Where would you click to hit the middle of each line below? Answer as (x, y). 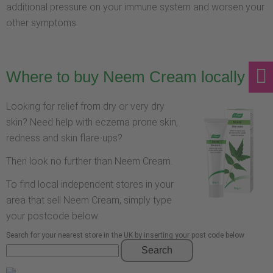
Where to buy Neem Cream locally (126, 77)
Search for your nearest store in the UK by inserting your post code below (125, 236)
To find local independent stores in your (90, 185)
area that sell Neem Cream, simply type (89, 200)
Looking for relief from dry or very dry (85, 107)
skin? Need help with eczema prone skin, (92, 122)
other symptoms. (42, 23)
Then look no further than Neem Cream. (89, 161)
